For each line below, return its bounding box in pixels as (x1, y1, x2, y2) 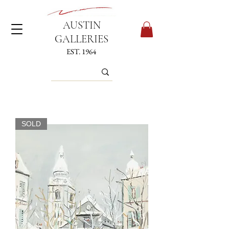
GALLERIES (55, 33, 108, 45)
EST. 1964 (66, 47, 96, 56)
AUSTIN (62, 19, 101, 32)
